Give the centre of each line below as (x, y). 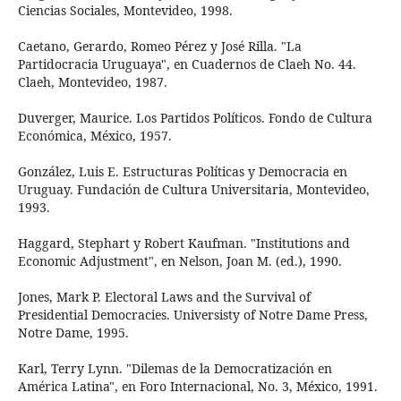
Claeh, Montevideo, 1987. (92, 82)
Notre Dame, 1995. (73, 333)
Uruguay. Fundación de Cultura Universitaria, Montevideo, (193, 190)
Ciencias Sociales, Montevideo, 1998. (125, 11)
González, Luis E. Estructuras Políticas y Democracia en (182, 172)
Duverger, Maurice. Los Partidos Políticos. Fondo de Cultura (195, 118)
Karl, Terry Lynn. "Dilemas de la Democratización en (175, 369)
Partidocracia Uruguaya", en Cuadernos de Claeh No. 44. (187, 64)
